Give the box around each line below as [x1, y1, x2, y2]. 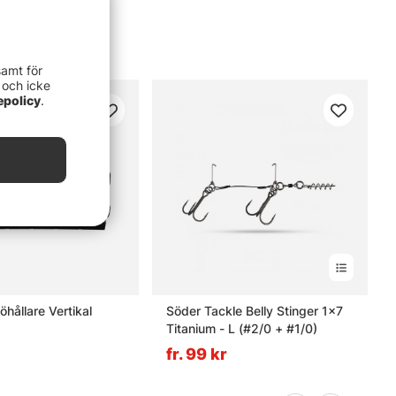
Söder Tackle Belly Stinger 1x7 [166, 303, 343, 319]
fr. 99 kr [166, 345, 227, 364]
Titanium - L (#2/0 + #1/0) [166, 321, 317, 337]
